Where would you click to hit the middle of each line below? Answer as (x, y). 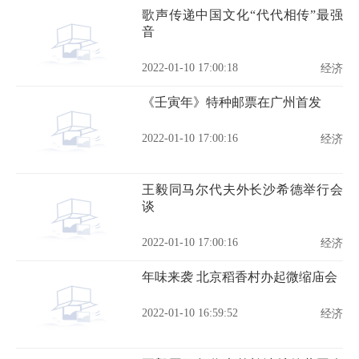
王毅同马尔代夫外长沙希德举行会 (242, 190)
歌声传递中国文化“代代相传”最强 (242, 15)
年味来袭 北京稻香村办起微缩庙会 (240, 277)
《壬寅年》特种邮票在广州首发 (232, 102)
